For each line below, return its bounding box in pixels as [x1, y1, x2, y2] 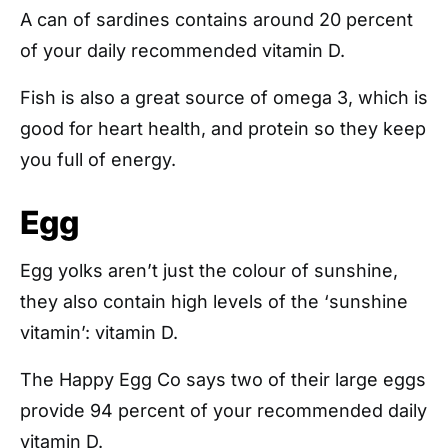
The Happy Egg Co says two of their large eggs [20, 368, 426, 390]
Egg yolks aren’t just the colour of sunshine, [20, 259, 398, 281]
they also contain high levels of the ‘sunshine [20, 290, 408, 312]
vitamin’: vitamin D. [20, 321, 178, 343]
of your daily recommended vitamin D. [20, 39, 345, 61]
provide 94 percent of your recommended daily [20, 399, 427, 421]
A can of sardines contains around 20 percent [20, 8, 413, 30]
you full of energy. [20, 148, 176, 170]
